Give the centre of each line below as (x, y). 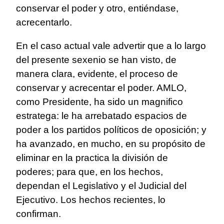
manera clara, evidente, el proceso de (97, 74)
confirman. (38, 214)
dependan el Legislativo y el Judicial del (101, 186)
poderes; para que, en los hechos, (89, 172)
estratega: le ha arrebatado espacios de (101, 116)
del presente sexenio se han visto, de (96, 60)
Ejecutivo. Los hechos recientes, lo (91, 200)
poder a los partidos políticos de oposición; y (111, 130)
